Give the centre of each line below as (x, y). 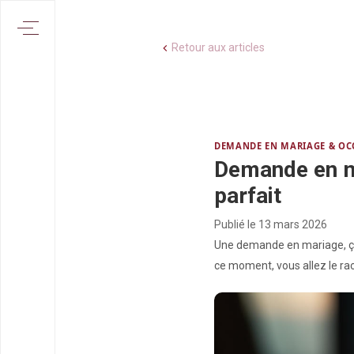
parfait (248, 195)
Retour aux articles (218, 47)
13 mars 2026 (293, 224)
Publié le (236, 224)
